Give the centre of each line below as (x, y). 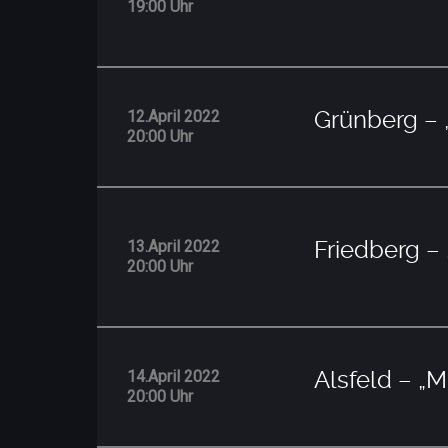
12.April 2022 (173, 116)
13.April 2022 (173, 246)
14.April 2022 (173, 376)
